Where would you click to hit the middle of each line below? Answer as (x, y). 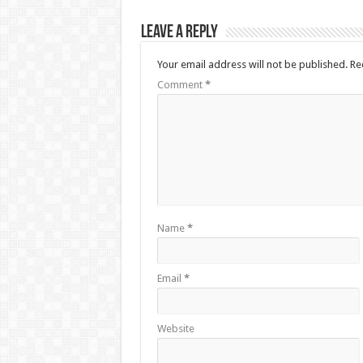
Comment (181, 85)
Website (175, 329)
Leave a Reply (179, 33)
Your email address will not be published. (252, 64)
